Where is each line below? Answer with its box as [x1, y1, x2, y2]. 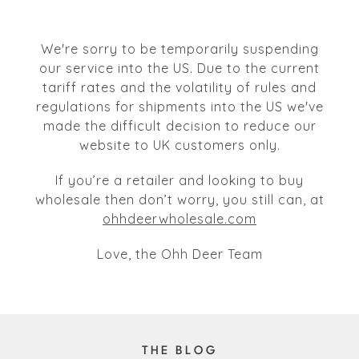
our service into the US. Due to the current [39, 60, 320, 77]
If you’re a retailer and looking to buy [55, 172, 304, 189]
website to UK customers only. [79, 137, 280, 154]
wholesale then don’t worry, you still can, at [34, 192, 325, 208]
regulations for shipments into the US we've [35, 99, 324, 115]
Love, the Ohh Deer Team [96, 246, 263, 263]
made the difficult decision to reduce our [42, 118, 317, 135]
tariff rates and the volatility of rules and [42, 79, 317, 96]
